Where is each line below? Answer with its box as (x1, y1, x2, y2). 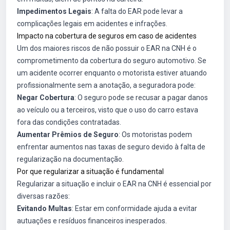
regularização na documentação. (17, 155, 124, 163)
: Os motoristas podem (119, 130, 192, 139)
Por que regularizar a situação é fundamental (17, 167, 164, 176)
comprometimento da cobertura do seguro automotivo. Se (17, 56, 206, 65)
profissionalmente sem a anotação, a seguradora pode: (17, 81, 196, 89)
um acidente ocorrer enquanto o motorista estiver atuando (17, 69, 207, 77)
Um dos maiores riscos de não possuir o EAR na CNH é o (17, 44, 197, 52)
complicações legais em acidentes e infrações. (17, 20, 167, 28)
